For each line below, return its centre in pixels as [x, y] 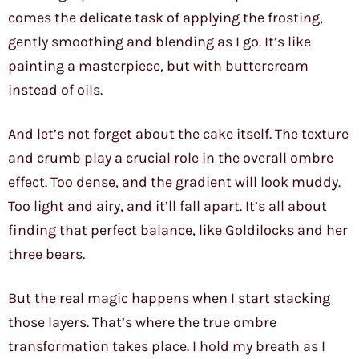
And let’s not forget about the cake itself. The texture [178, 134]
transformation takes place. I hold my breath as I [167, 347]
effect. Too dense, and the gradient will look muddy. [174, 182]
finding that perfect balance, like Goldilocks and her [178, 230]
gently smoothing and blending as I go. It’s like [159, 42]
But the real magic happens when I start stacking [169, 298]
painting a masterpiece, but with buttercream [158, 66]
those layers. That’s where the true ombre [142, 323]
